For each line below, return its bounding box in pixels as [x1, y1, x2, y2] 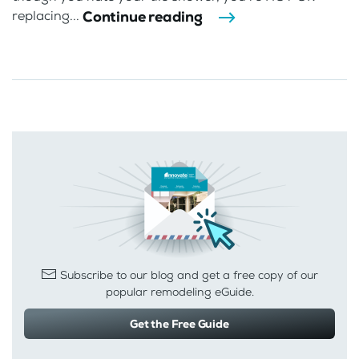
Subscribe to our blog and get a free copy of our [57, 267, 318, 283]
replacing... [12, 7, 83, 25]
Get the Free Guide [130, 317, 229, 332]
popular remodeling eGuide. [105, 284, 254, 301]
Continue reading [83, 6, 203, 26]
